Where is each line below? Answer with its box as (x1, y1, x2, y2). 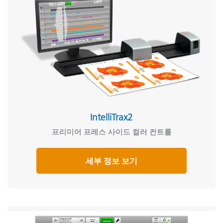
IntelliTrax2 (90, 111, 133, 123)
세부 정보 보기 (86, 156, 137, 166)
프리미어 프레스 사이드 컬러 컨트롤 (51, 127, 172, 136)
